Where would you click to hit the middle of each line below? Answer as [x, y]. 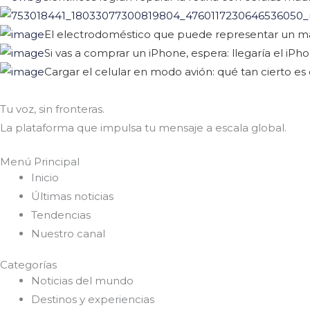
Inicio [45, 177]
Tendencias [61, 215]
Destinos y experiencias [93, 300]
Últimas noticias [72, 196]
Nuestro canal [68, 233]
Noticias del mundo [82, 281]
